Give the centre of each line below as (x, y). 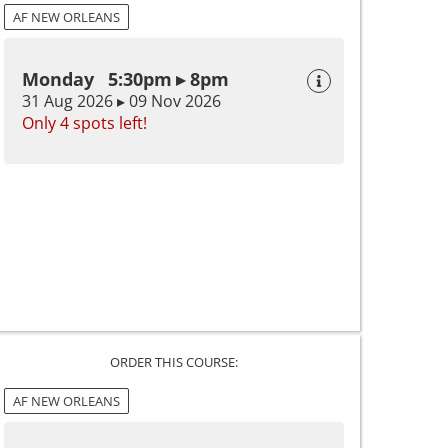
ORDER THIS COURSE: (174, 361)
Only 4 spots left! (84, 123)
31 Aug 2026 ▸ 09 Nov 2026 (121, 101)
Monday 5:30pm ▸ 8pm (125, 79)
